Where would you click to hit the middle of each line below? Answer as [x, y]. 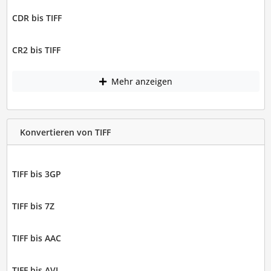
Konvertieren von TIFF [65, 132]
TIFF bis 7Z [33, 206]
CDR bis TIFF [37, 18]
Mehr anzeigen [140, 82]
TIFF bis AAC [36, 238]
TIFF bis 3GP [36, 174]
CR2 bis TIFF [36, 50]
